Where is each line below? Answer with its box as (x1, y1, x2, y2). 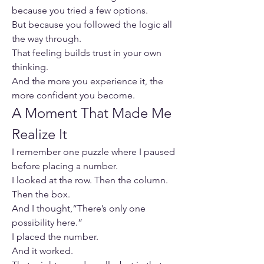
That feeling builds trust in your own (12, 47, 161, 58)
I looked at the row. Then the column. (12, 174, 168, 186)
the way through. (12, 32, 81, 44)
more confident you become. (12, 89, 135, 101)
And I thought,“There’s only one (12, 202, 146, 214)
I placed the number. (12, 230, 98, 242)
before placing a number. (12, 160, 118, 171)
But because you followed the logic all (12, 18, 172, 30)
